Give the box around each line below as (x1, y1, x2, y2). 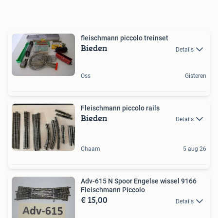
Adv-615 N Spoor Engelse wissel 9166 (81, 177, 197, 185)
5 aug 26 (183, 145, 206, 153)
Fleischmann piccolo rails (81, 104, 160, 112)
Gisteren (185, 72, 206, 79)
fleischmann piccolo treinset (81, 34, 168, 42)
